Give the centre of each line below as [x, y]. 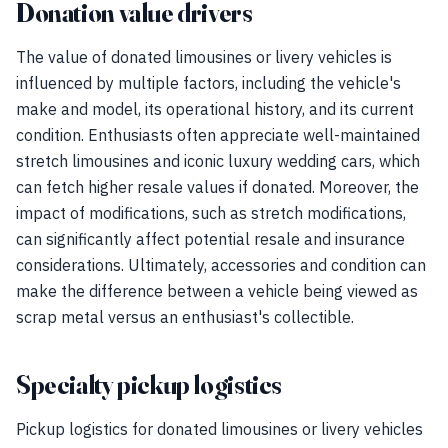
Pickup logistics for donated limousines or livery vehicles [219, 429]
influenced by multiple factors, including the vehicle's [208, 83]
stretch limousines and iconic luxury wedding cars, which [218, 161]
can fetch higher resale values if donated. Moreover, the [217, 187]
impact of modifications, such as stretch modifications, [211, 213]
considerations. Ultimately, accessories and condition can [221, 265]
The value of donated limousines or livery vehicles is [204, 57]
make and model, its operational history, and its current [215, 109]
